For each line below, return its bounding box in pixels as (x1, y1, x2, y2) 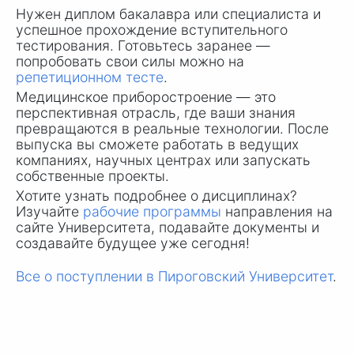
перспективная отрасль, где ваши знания (16, 104, 296, 122)
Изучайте (16, 202, 83, 220)
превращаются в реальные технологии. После (16, 120, 329, 137)
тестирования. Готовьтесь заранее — (16, 37, 270, 55)
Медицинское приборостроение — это (16, 88, 276, 106)
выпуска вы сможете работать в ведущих (16, 136, 299, 153)
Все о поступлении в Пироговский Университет (16, 268, 333, 285)
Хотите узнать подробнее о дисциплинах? (16, 186, 297, 204)
